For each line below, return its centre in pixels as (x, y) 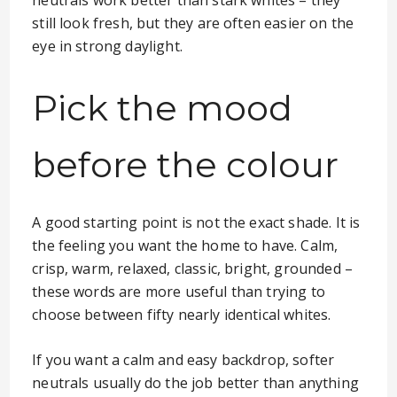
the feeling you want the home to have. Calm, (185, 245)
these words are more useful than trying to (179, 292)
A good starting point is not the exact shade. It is (196, 222)
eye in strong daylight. (107, 46)
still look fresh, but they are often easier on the (193, 23)
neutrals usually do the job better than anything (195, 383)
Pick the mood (163, 108)
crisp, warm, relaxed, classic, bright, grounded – (193, 269)
